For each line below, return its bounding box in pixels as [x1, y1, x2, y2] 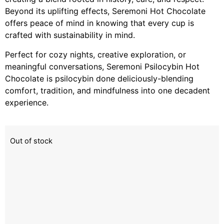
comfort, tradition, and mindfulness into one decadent [5, 85, 210, 95]
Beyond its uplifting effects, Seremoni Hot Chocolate [5, 6, 205, 16]
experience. [5, 97, 48, 107]
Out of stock [10, 136, 52, 146]
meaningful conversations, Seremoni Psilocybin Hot [5, 61, 199, 71]
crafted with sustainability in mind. [5, 30, 135, 40]
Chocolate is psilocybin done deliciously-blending [5, 73, 193, 83]
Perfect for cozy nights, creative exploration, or [5, 49, 186, 59]
